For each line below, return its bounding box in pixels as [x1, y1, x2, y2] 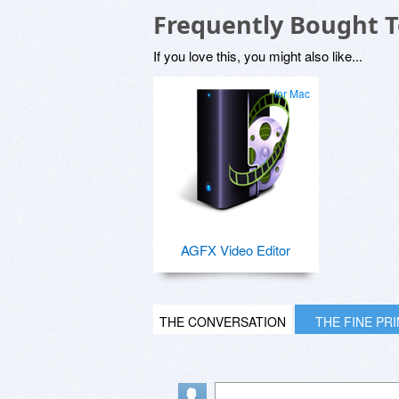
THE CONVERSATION [159, 312, 286, 330]
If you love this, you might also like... [153, 45, 362, 65]
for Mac [274, 85, 310, 101]
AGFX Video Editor [180, 240, 290, 259]
